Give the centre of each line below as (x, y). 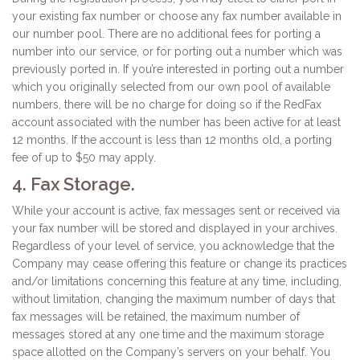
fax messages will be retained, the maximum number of (156, 317)
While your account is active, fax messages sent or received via (176, 211)
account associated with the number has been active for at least (176, 122)
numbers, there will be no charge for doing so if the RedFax (167, 104)
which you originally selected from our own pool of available (171, 87)
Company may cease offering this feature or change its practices (180, 264)
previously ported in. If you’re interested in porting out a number (178, 69)
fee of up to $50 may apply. (84, 157)
